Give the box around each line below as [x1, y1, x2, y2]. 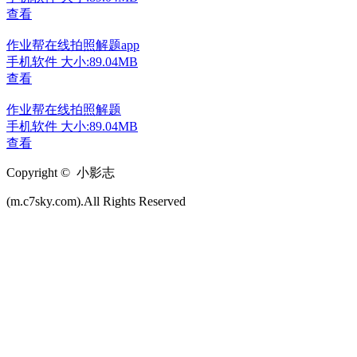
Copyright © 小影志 [6, 166, 115, 179]
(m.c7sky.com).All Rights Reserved [6, 194, 186, 208]
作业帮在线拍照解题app [6, 38, 139, 52]
